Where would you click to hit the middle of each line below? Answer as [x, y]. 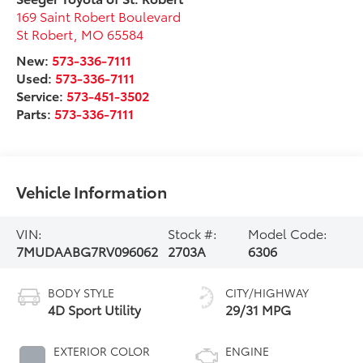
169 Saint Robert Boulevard [99, 15]
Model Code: [287, 233]
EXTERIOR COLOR [102, 350]
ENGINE [247, 350]
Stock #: [192, 233]
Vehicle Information [92, 192]
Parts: [36, 113]
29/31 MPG [258, 309]
